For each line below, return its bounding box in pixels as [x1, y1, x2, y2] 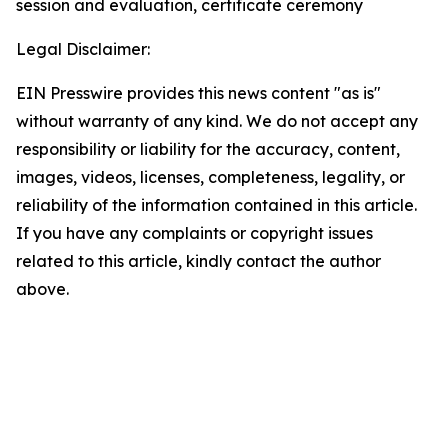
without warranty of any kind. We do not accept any [16, 111, 418, 131]
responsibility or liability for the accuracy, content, [16, 139, 400, 159]
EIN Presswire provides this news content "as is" [16, 83, 381, 103]
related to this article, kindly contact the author [16, 251, 381, 271]
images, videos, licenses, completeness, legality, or [16, 167, 405, 187]
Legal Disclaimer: [16, 39, 150, 59]
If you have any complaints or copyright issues [16, 223, 373, 243]
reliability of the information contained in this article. [16, 195, 417, 215]
